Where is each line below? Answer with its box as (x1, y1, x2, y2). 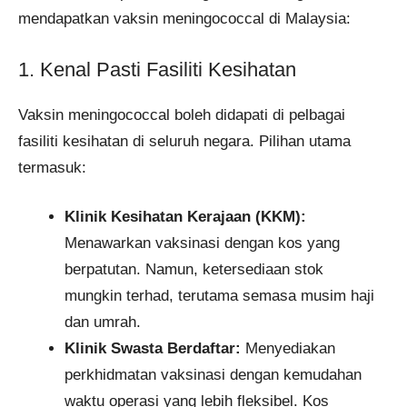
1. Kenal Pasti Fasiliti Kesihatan (18, 57, 296, 81)
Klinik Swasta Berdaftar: (65, 340, 241, 358)
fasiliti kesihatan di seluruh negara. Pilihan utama (18, 132, 351, 150)
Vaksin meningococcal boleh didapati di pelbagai (18, 105, 345, 124)
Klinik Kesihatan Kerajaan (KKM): (65, 208, 306, 226)
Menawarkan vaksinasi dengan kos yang (65, 234, 340, 253)
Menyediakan (241, 340, 335, 358)
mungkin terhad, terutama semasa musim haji (65, 287, 374, 305)
